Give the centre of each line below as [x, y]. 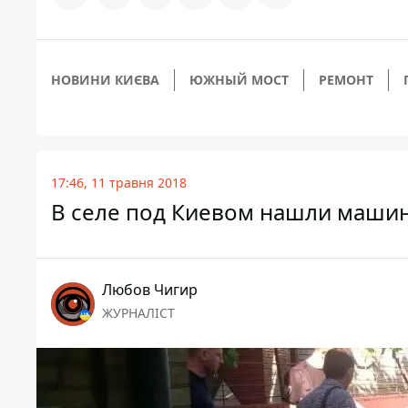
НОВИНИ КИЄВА [105, 80]
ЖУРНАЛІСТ [138, 313]
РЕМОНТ [346, 80]
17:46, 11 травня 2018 [119, 183]
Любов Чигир [150, 290]
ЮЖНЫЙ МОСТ [239, 80]
